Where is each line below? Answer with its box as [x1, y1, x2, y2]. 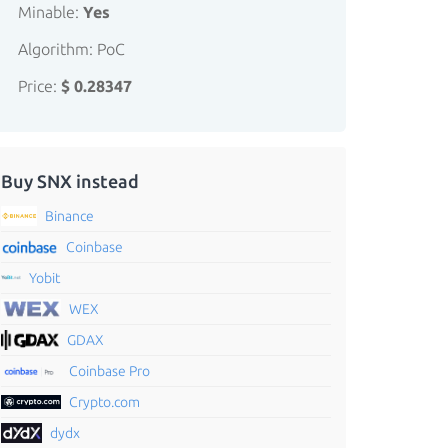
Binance [44, 208, 94, 224]
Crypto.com [69, 394, 140, 410]
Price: [18, 77, 61, 95]
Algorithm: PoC [18, 40, 125, 58]
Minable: [18, 3, 83, 21]
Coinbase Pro [69, 363, 150, 379]
